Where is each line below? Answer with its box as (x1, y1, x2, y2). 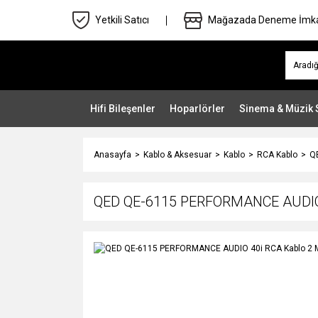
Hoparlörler (170, 102, 225, 114)
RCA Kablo (257, 150, 297, 160)
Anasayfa (94, 150, 131, 160)
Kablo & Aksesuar (143, 150, 212, 160)
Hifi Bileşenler (90, 102, 155, 114)
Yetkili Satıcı (95, 14, 149, 26)
